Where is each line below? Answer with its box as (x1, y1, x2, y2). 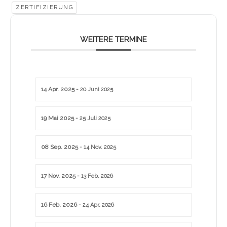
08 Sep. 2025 (41, 143, 78, 151)
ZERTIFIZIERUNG (16, 4, 73, 11)
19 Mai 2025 (41, 115, 74, 122)
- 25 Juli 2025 (74, 115, 110, 122)
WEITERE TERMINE (80, 35, 147, 45)
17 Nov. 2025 (41, 172, 75, 180)
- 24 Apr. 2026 (77, 202, 114, 209)
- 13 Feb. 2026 (75, 173, 113, 180)
